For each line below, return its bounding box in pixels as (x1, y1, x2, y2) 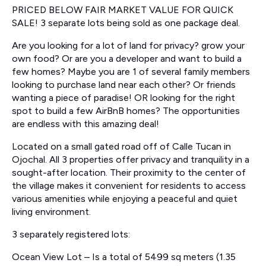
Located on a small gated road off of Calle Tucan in (12, 141, 231, 153)
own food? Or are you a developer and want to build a (12, 53, 242, 65)
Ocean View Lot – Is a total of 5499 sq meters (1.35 (12, 251, 236, 263)
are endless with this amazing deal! (12, 118, 159, 130)
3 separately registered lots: (12, 229, 130, 240)
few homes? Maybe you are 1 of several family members (12, 66, 250, 78)
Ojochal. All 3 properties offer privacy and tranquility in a (12, 154, 249, 166)
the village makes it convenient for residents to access (12, 180, 246, 192)
